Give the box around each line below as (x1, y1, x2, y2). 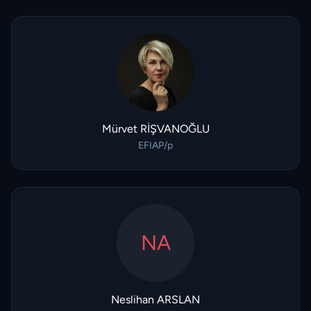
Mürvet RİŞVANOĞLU (101, 122, 210, 135)
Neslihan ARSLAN (111, 293, 200, 306)
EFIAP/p (138, 140, 173, 151)
